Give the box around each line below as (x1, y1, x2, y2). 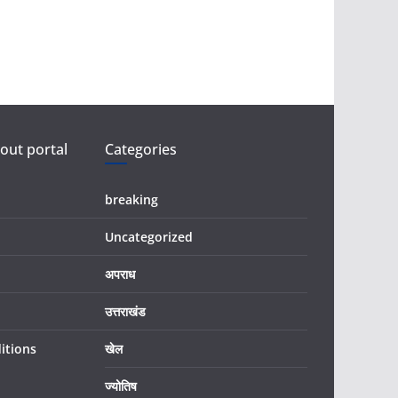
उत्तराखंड (105, 303, 146, 320)
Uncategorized (105, 228, 193, 245)
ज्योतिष (105, 378, 137, 394)
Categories (105, 139, 177, 159)
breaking (105, 191, 158, 208)
